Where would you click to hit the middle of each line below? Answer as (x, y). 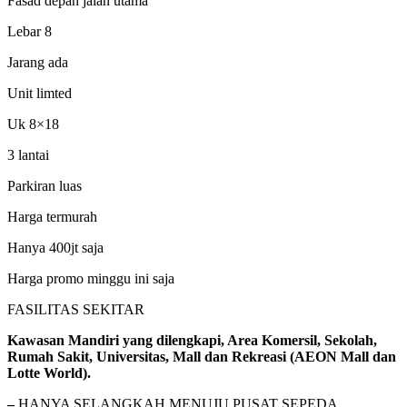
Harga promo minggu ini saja (91, 279)
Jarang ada (38, 63)
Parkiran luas (45, 186)
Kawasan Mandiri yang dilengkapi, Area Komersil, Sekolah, (192, 341)
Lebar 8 (30, 32)
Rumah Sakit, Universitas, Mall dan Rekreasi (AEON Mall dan (202, 357)
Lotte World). (49, 373)
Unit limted (40, 94)
